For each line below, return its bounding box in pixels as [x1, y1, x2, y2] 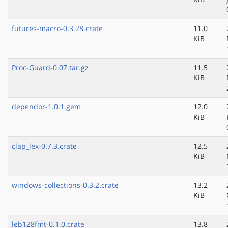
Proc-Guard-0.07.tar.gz [12, 63, 89, 73]
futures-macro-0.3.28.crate [12, 23, 103, 34]
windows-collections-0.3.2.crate [12, 180, 119, 190]
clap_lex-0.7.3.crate [12, 141, 77, 151]
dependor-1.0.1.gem [12, 102, 81, 112]
